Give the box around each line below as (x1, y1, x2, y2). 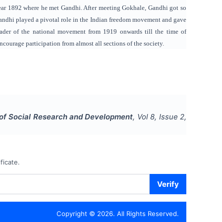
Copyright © (56, 210, 97, 218)
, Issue (155, 111, 180, 121)
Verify (157, 179, 179, 189)
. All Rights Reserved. (113, 210, 179, 218)
